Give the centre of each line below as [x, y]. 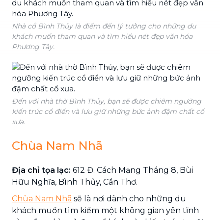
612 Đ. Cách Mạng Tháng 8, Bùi [133, 170]
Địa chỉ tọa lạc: [42, 170]
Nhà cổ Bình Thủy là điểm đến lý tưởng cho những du [104, 26]
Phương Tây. [33, 46]
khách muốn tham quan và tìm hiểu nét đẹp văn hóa [102, 36]
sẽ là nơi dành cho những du [129, 198]
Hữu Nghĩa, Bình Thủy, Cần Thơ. [75, 182]
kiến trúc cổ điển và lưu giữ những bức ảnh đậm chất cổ [108, 111]
